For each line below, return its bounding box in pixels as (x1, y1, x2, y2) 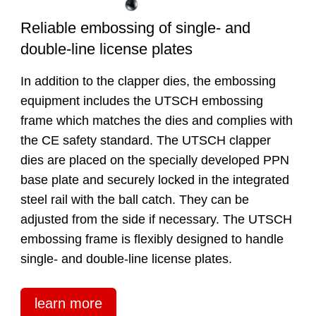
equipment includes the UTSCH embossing (20, 94, 263, 109)
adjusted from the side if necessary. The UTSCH (20, 212, 292, 227)
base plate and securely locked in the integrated (20, 173, 289, 188)
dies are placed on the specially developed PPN (20, 153, 289, 168)
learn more (34, 295, 102, 311)
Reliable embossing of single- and (20, 19, 250, 37)
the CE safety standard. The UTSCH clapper (20, 133, 271, 148)
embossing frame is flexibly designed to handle (20, 232, 284, 247)
